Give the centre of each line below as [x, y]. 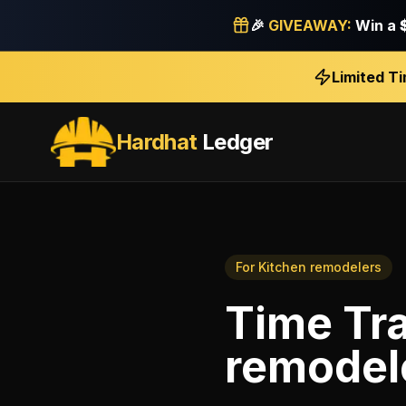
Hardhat [156, 141]
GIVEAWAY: [310, 25]
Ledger [235, 141]
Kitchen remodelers [320, 267]
